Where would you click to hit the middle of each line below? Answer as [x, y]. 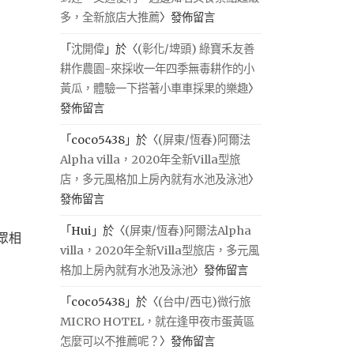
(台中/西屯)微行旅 [204, 302]
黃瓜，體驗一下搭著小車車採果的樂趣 [154, 88]
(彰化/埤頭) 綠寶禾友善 [196, 49]
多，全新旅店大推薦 [110, 17]
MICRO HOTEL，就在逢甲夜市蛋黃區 [157, 322]
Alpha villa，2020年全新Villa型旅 [150, 160]
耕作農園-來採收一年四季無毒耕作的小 [157, 69]
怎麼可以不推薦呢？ [110, 341]
